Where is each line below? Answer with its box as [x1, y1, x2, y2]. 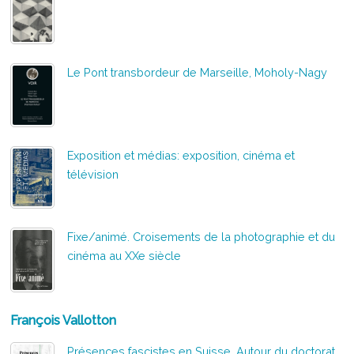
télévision [67, 167, 119, 181]
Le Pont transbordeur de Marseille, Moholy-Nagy [67, 65, 328, 79]
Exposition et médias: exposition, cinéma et [67, 148, 296, 162]
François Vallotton [10, 312, 117, 328]
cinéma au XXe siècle [67, 248, 182, 262]
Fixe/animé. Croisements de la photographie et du [67, 229, 336, 243]
